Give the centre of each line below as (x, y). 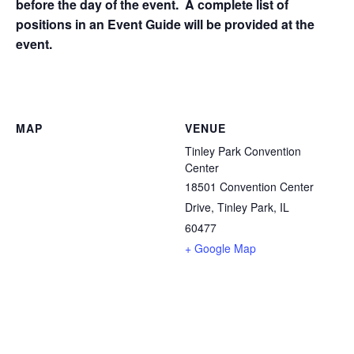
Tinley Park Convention (243, 151)
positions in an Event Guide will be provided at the (165, 24)
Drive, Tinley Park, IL (237, 207)
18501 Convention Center (249, 187)
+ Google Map (220, 249)
